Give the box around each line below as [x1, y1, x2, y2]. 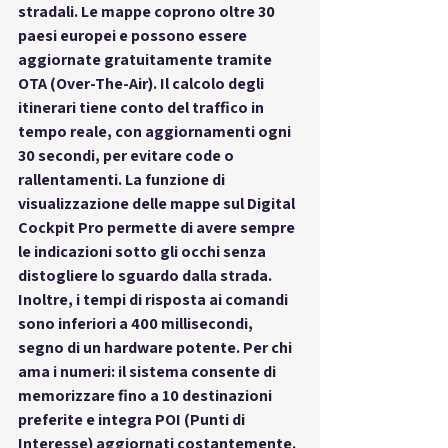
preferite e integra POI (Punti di [18, 408, 248, 430]
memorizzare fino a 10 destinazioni [18, 384, 275, 406]
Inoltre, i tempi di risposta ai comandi [18, 288, 291, 310]
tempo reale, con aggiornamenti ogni [18, 120, 294, 142]
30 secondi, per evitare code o [18, 144, 237, 166]
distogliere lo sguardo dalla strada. [18, 264, 275, 286]
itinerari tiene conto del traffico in [18, 96, 267, 118]
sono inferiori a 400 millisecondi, [18, 312, 256, 334]
